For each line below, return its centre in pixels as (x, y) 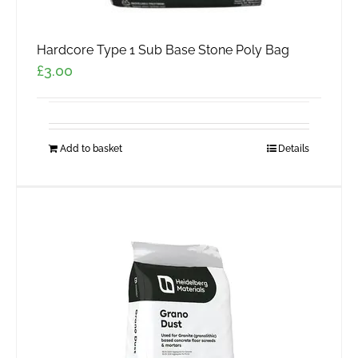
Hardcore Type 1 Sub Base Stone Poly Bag (163, 50)
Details (294, 149)
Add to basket (91, 149)
